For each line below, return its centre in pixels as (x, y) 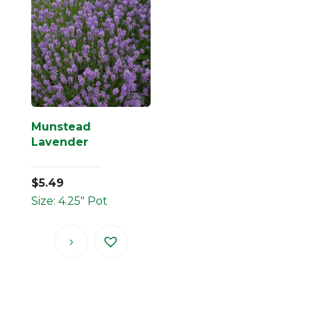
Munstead (61, 126)
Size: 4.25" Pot (69, 201)
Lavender (59, 142)
